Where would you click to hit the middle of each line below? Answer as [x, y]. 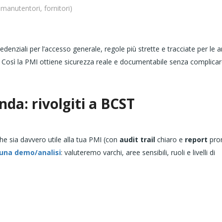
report [196, 140]
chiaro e [170, 140]
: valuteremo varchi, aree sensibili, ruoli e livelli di [138, 153]
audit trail [137, 140]
